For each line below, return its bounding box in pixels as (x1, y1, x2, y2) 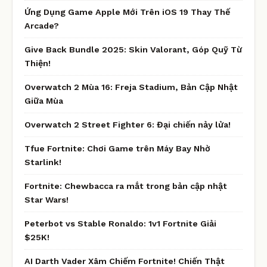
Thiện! (24, 58, 51, 68)
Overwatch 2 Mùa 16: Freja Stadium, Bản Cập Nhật (24, 82, 238, 92)
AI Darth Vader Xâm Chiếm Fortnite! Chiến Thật (24, 256, 225, 266)
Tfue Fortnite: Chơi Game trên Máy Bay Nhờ (24, 143, 210, 153)
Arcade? (24, 20, 59, 30)
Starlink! (24, 157, 61, 167)
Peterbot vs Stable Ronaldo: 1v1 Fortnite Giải (24, 218, 216, 228)
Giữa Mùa (24, 95, 63, 105)
